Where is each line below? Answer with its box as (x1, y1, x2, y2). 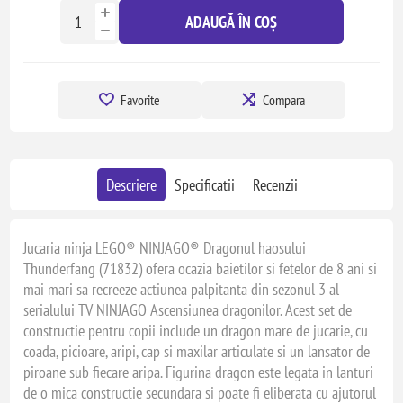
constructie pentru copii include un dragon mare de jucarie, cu (23, 320, 369, 341)
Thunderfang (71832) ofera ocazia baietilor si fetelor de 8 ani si (23, 258, 378, 279)
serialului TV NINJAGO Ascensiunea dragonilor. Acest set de (23, 300, 353, 320)
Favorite (121, 91, 160, 109)
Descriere (105, 175, 157, 195)
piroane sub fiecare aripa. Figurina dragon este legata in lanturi (23, 362, 374, 382)
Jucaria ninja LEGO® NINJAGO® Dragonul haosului (23, 237, 307, 258)
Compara (263, 91, 305, 109)
